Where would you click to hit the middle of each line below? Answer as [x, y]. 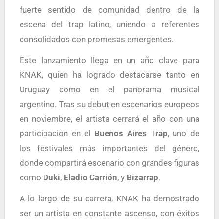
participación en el [57, 133]
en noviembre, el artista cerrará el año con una [109, 119]
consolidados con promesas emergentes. [96, 39]
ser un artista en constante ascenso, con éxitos [109, 213]
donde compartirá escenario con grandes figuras [109, 163]
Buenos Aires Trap [131, 133]
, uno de [184, 133]
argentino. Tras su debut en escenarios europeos [109, 104]
